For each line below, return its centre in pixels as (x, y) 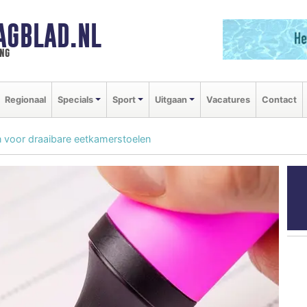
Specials (75, 99)
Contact (279, 99)
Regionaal (25, 99)
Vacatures (228, 99)
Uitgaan (171, 99)
